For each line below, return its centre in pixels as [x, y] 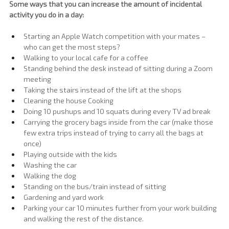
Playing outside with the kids [70, 154]
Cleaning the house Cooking [68, 100]
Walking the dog [50, 176]
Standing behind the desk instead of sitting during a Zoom [119, 68]
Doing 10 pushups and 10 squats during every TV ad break [117, 111]
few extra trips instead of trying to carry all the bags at [114, 133]
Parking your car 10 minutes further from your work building [121, 208]
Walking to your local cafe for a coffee [86, 58]
